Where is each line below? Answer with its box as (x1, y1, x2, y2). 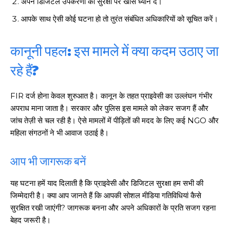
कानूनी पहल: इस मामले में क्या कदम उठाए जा (10, 40, 219, 60)
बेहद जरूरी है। (10, 215, 51, 225)
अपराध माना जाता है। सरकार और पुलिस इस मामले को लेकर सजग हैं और (10, 103, 208, 113)
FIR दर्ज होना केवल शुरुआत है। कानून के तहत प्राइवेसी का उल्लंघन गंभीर (10, 90, 213, 101)
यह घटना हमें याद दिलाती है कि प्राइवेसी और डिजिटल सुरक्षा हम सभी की (10, 178, 203, 188)
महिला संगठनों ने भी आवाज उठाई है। (10, 127, 109, 138)
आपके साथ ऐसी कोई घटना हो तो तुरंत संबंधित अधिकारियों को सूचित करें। (21, 13, 218, 24)
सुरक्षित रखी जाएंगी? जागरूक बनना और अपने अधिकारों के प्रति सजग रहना (10, 202, 216, 213)
